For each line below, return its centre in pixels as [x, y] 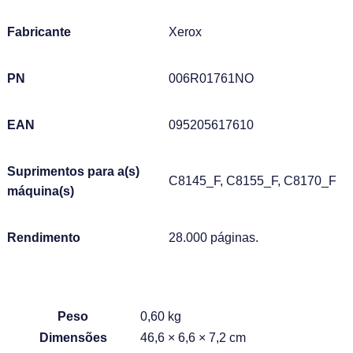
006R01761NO [211, 78]
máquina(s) [41, 191]
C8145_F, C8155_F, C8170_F [253, 180]
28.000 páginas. [214, 237]
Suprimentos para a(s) [73, 171]
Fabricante [41, 32]
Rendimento [44, 237]
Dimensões [73, 337]
